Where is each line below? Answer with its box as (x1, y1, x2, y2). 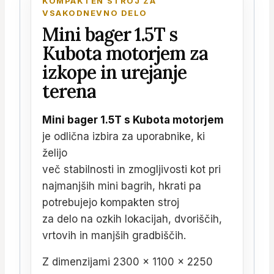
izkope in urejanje (42, 61, 187, 84)
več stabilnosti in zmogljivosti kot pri (42, 163, 221, 176)
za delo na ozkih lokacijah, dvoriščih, (42, 213, 222, 226)
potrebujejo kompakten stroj (42, 196, 179, 209)
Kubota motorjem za (42, 42, 209, 65)
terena (42, 80, 96, 103)
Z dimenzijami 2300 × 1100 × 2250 (42, 256, 213, 268)
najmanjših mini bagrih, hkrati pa (42, 180, 201, 193)
